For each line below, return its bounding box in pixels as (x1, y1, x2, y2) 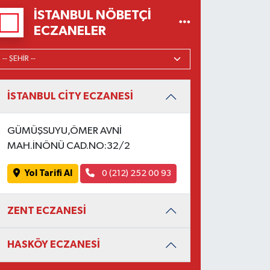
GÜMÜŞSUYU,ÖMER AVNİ (7, 125, 122, 136)
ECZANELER (34, 24, 107, 37)
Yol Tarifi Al (25, 169, 73, 178)
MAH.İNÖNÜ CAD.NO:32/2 (7, 140, 131, 151)
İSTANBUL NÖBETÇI (34, 8, 152, 22)
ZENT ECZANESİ (7, 205, 87, 216)
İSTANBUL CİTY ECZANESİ (7, 91, 134, 102)
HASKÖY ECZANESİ (7, 239, 101, 250)
